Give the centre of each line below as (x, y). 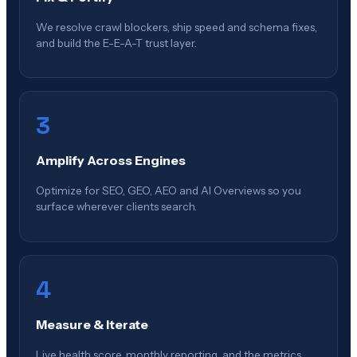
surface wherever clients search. (116, 207)
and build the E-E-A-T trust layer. (116, 43)
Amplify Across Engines (111, 161)
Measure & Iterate (92, 324)
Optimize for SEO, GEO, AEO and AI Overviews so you (169, 191)
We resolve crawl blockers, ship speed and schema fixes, (177, 27)
